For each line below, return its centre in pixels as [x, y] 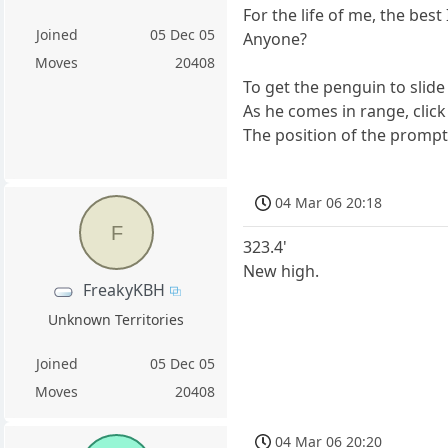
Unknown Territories [116, 319]
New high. [281, 271]
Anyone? [275, 38]
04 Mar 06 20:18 [329, 202]
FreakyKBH [123, 289]
